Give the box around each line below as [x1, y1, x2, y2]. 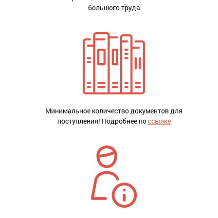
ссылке [147, 116, 171, 126]
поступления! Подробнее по [57, 116, 148, 126]
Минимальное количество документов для [45, 106, 182, 116]
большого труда [88, 3, 140, 13]
